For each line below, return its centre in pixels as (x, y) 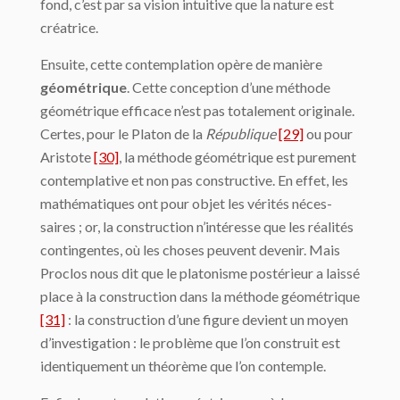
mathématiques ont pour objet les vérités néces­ (186, 204)
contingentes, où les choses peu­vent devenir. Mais (190, 250)
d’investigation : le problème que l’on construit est (190, 343)
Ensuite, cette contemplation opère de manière (181, 64)
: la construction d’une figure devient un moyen (207, 320)
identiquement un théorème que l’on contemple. (183, 366)
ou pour (328, 134)
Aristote (67, 157)
